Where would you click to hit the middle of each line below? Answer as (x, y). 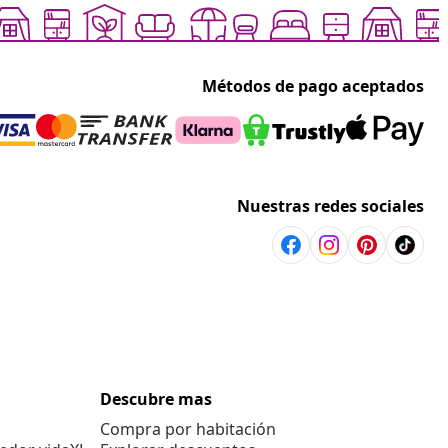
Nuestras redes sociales (330, 206)
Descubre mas (156, 399)
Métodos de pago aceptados (313, 86)
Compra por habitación (188, 429)
